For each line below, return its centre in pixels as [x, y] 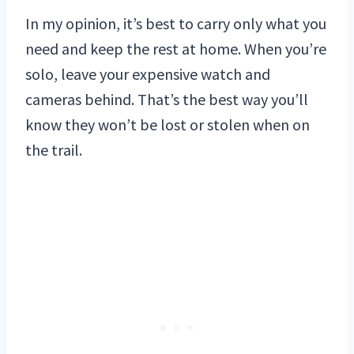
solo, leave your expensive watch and [148, 74]
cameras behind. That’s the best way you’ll [167, 100]
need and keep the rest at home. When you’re [176, 49]
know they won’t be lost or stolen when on [168, 125]
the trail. [54, 150]
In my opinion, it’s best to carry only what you [176, 24]
